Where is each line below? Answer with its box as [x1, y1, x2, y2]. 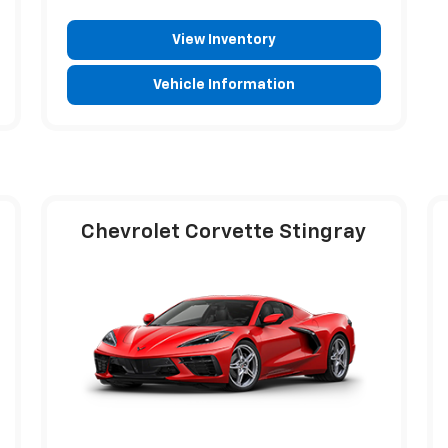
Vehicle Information [152, 77, 295, 92]
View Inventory [171, 32, 276, 47]
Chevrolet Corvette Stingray [81, 221, 367, 243]
